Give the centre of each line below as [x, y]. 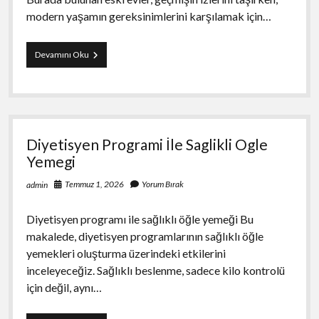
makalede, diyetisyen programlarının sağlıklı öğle [145, 236]
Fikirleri [103, 105]
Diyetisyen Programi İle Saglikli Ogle [147, 144]
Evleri [99, 79]
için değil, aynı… [64, 287]
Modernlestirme [120, 92]
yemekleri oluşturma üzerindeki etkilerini [126, 253]
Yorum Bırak [162, 184]
